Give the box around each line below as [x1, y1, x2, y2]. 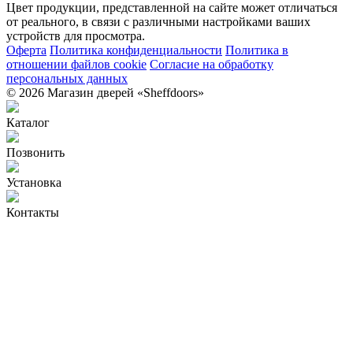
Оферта [6, 43, 46, 57]
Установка [6, 175, 61, 189]
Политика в [225, 43, 288, 57]
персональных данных [6, 71, 128, 85]
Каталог [6, 115, 50, 129]
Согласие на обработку [150, 57, 273, 71]
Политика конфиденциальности [50, 43, 222, 57]
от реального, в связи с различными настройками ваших [6, 14, 310, 28]
